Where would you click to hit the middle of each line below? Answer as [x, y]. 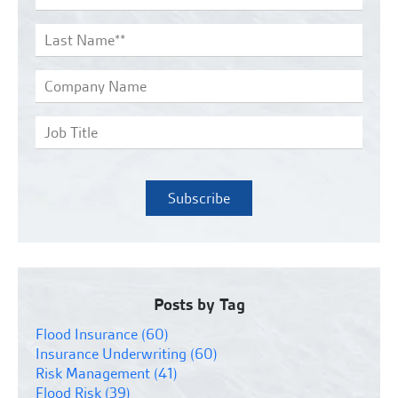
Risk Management [95, 373]
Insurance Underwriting [113, 353]
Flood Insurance [88, 334]
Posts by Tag [199, 304]
